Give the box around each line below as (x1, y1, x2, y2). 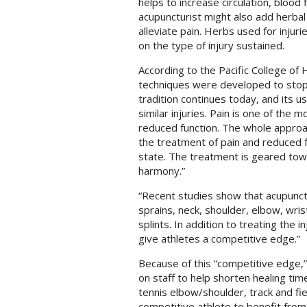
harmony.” (138, 164, 185, 178)
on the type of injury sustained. (138, 38, 284, 53)
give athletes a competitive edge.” (138, 232, 300, 246)
